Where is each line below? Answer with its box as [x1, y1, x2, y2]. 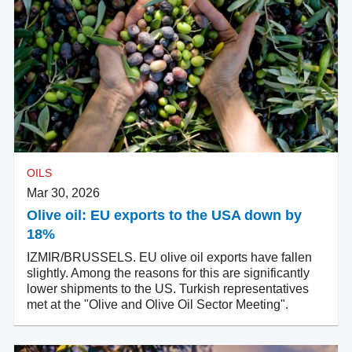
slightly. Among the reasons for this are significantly [27, 266, 310, 280]
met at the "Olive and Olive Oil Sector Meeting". [27, 297, 288, 311]
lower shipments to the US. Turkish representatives [27, 281, 309, 295]
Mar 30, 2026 [27, 185, 100, 200]
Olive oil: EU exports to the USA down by [27, 207, 302, 223]
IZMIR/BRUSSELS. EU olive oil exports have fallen [27, 250, 312, 264]
